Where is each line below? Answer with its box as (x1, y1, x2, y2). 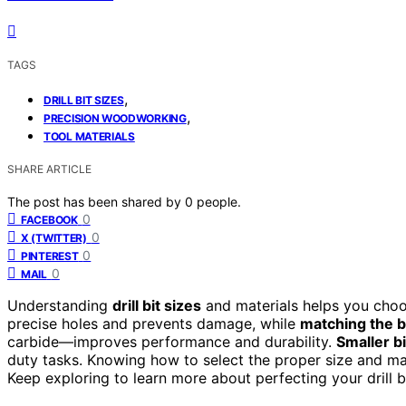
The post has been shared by (7, 193, 185, 209)
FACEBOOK (21, 212, 78, 227)
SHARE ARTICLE (7, 161, 92, 176)
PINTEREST (21, 248, 79, 263)
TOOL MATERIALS (43, 129, 135, 143)
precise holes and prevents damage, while (7, 314, 300, 333)
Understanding (7, 295, 112, 314)
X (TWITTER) (21, 230, 87, 245)
